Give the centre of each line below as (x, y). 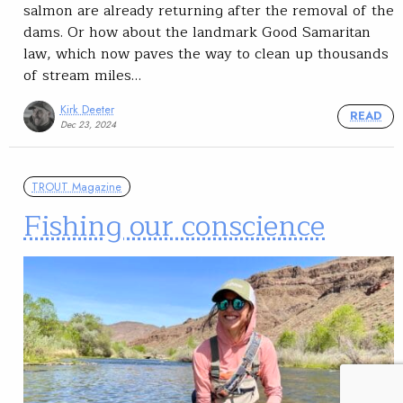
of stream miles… (82, 76)
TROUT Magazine (77, 186)
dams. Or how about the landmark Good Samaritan (197, 33)
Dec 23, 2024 (88, 125)
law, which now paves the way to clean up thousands (206, 54)
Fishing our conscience (174, 226)
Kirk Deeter (87, 109)
